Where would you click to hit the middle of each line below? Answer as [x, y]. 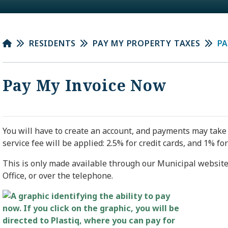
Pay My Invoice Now [84, 85]
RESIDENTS [52, 43]
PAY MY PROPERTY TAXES [146, 43]
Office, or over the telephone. [58, 175]
